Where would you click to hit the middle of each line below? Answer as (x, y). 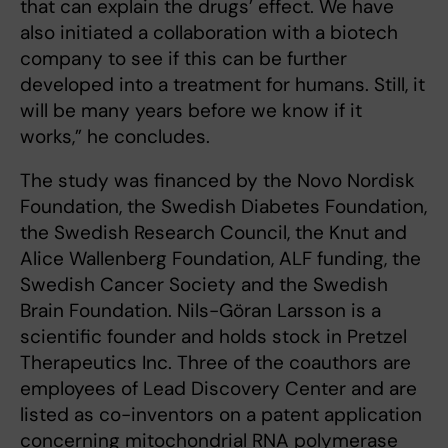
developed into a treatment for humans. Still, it (222, 85)
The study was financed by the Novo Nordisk (217, 181)
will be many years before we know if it (191, 111)
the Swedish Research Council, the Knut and (213, 233)
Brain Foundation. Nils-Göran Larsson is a (200, 311)
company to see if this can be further (183, 59)
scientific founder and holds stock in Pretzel (213, 337)
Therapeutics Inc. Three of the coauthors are (215, 363)
